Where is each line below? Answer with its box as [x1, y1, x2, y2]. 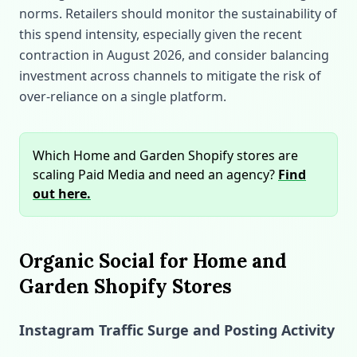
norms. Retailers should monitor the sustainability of [19, 5, 337, 22]
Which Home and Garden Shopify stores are [33, 147, 298, 164]
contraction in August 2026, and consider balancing [19, 46, 329, 64]
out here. [33, 185, 91, 202]
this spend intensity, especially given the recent [19, 25, 302, 43]
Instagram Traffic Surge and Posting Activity [19, 320, 335, 339]
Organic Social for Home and [19, 249, 287, 273]
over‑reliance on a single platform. [19, 88, 226, 105]
